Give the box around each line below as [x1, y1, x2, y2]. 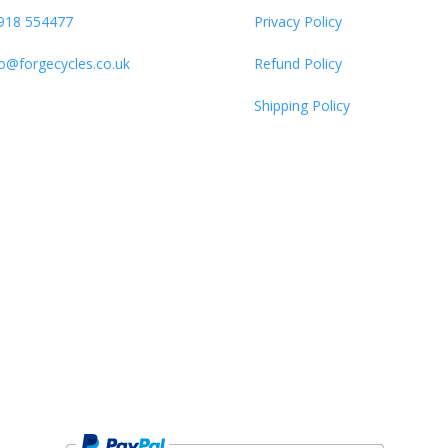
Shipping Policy [254, 96, 350, 115]
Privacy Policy [254, 12, 342, 31]
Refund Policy [254, 54, 342, 73]
